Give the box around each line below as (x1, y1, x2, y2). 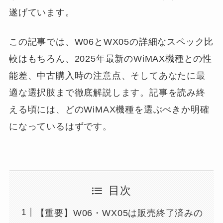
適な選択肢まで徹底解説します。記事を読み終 (8, 87, 206, 98)
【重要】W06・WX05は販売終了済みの (35, 208, 203, 219)
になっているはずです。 (8, 121, 112, 131)
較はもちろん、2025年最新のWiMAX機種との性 (8, 53, 213, 64)
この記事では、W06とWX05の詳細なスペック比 (8, 36, 214, 47)
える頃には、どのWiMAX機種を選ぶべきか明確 (8, 104, 210, 114)
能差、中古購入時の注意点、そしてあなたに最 (8, 70, 206, 81)
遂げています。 (8, 7, 75, 17)
